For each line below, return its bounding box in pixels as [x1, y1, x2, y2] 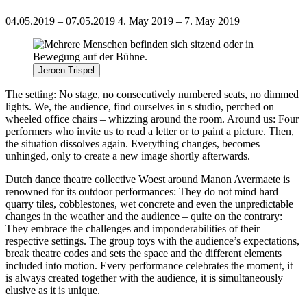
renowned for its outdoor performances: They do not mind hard [5, 185, 278, 197]
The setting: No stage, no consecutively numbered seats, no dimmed [5, 88, 299, 100]
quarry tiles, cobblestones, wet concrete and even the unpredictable [5, 197, 293, 210]
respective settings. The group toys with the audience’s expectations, [5, 234, 299, 247]
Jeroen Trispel [38, 64, 95, 75]
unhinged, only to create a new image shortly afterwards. [5, 149, 250, 162]
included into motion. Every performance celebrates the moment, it [5, 259, 293, 271]
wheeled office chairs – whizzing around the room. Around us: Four [5, 112, 299, 125]
